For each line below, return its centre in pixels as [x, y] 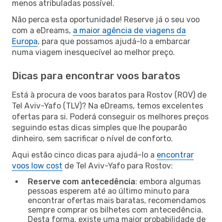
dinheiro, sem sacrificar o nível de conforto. [92, 138]
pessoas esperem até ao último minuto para [109, 191]
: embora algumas [168, 181]
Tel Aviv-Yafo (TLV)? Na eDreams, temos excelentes [108, 106]
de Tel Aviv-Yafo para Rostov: [118, 166]
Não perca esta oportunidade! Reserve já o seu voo [106, 19]
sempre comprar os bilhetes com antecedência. [115, 210]
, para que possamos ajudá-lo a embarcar [114, 41]
